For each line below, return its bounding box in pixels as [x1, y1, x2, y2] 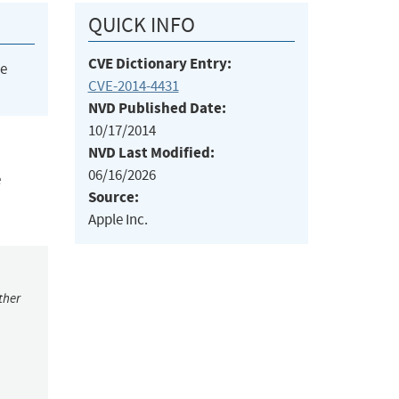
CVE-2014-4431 [87, 77, 179, 96]
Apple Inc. [87, 210, 148, 230]
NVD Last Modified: [87, 142, 215, 164]
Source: [87, 187, 139, 208]
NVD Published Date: [87, 98, 226, 119]
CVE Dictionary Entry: [87, 53, 232, 75]
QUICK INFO [87, 12, 195, 39]
